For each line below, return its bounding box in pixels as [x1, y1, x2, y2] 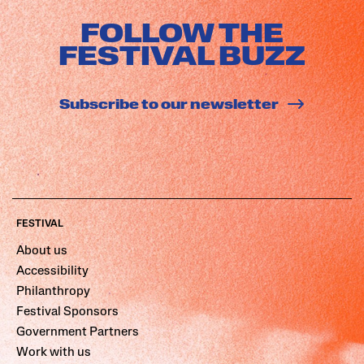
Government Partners [16, 326, 139, 339]
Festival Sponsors [16, 305, 119, 318]
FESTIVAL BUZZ [58, 45, 305, 71]
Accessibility [16, 265, 89, 278]
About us [16, 245, 67, 258]
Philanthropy [16, 285, 90, 298]
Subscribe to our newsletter [58, 99, 286, 113]
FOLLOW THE [80, 23, 284, 49]
